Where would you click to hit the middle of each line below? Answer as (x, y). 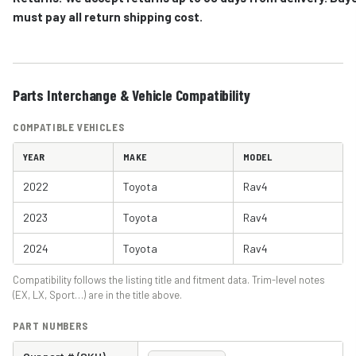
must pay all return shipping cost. (108, 16)
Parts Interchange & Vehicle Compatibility (132, 95)
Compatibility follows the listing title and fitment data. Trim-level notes (169, 279)
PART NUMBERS (50, 325)
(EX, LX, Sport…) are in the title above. (97, 294)
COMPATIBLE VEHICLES (69, 127)
